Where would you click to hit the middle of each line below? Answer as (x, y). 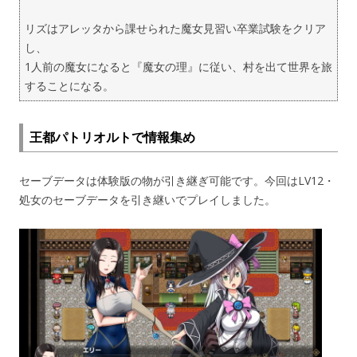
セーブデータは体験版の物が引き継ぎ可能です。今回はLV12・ (177, 180)
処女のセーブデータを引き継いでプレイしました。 (147, 200)
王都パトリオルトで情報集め (112, 137)
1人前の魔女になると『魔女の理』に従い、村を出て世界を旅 (178, 67)
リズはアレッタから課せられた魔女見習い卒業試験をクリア (175, 28)
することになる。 (69, 86)
